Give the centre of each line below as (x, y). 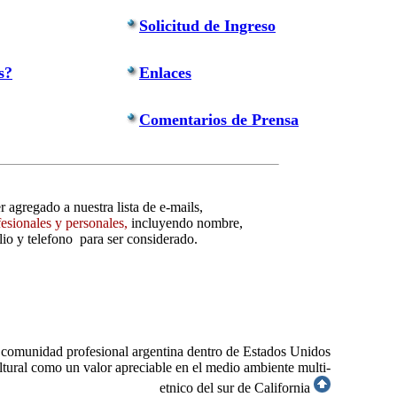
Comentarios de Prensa (219, 120)
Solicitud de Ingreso (207, 26)
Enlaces (165, 73)
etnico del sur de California (235, 388)
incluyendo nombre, (187, 223)
